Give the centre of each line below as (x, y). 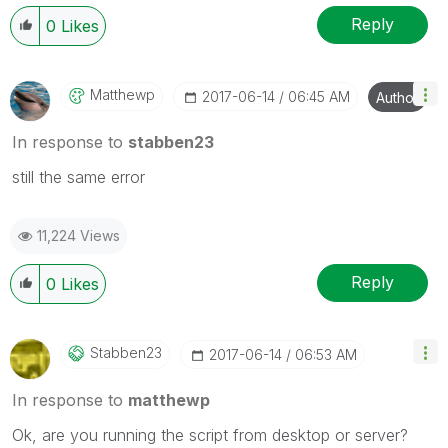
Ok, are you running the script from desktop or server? (210, 434)
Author (397, 97)
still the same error (78, 176)
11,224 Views (78, 235)
